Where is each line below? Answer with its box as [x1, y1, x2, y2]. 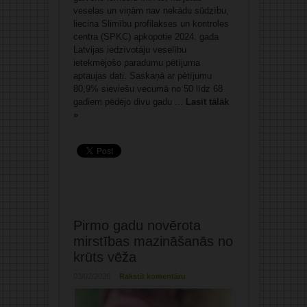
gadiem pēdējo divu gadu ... [73, 97, 186, 108]
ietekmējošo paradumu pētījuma [73, 58, 200, 69]
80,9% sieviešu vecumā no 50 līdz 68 [73, 84, 223, 95]
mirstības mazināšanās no [73, 234, 233, 249]
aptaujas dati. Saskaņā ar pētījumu [73, 71, 212, 82]
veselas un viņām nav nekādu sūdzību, [73, 5, 229, 16]
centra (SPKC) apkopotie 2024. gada [73, 32, 219, 42]
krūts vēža [73, 249, 136, 265]
